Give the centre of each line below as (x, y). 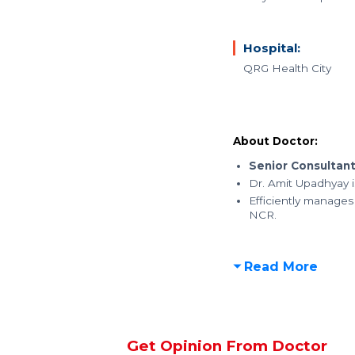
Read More (281, 267)
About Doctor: (275, 141)
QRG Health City (287, 68)
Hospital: (271, 48)
